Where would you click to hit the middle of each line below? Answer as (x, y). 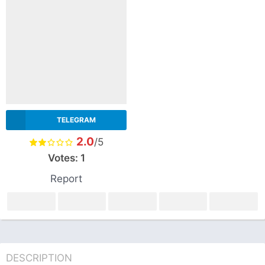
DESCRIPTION (39, 258)
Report (66, 178)
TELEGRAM (76, 119)
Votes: (64, 158)
